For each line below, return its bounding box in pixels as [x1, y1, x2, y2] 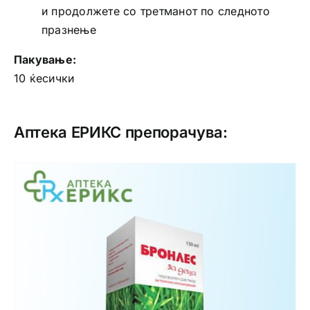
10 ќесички [13, 71, 75, 85]
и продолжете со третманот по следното [41, 3, 270, 18]
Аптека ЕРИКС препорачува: [13, 122, 228, 141]
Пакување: [13, 52, 77, 66]
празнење [41, 22, 96, 37]
